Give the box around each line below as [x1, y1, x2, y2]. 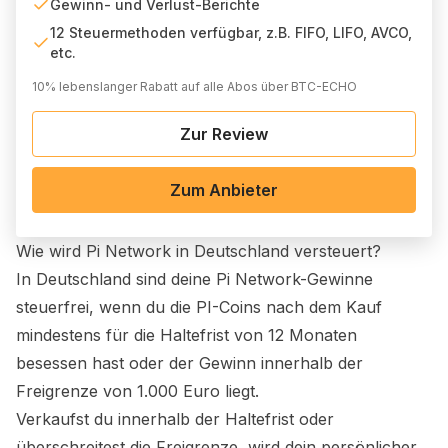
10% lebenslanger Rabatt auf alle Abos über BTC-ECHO [32, 79, 357, 94]
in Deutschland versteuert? [171, 241, 381, 261]
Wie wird [16, 241, 86, 261]
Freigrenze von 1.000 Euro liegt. [16, 381, 259, 401]
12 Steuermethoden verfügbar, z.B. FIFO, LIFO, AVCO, [50, 24, 412, 41]
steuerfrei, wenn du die [16, 297, 196, 317]
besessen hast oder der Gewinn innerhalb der [16, 353, 363, 373]
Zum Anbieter [170, 180, 278, 200]
